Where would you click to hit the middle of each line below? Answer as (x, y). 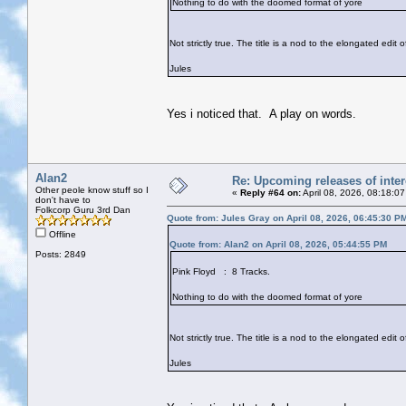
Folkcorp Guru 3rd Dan (83, 209)
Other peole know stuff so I (92, 189)
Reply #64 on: (271, 192)
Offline (61, 234)
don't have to (63, 199)
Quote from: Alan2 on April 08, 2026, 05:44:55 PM (278, 244)
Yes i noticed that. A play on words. (261, 113)
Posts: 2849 (61, 254)
